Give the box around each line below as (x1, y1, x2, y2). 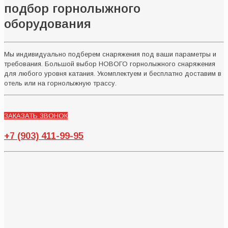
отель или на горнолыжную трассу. (4, 79, 117, 87)
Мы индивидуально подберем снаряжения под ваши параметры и (4, 50, 216, 58)
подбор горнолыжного (4, 2, 140, 16)
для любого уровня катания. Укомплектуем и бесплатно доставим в (4, 69, 221, 77)
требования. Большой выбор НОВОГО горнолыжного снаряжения (4, 60, 215, 68)
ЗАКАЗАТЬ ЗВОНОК (4, 111, 68, 120)
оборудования (4, 17, 91, 31)
